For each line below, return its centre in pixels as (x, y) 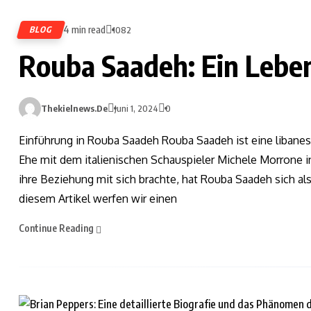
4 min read (84, 29)
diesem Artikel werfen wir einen (98, 198)
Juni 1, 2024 (136, 108)
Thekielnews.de (74, 108)
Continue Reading (57, 228)
